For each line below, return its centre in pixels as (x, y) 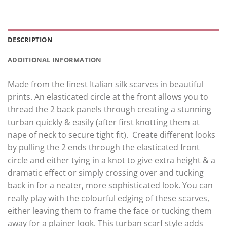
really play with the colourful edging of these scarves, (108, 198)
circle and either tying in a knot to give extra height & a (111, 160)
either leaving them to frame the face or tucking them (110, 211)
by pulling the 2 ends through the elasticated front (104, 148)
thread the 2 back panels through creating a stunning (109, 110)
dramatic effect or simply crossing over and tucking (106, 173)
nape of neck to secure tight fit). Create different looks (111, 135)
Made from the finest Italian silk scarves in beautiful (105, 84)
